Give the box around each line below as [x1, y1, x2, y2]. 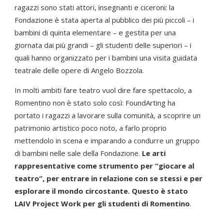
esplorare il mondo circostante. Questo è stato [15, 186, 188, 196]
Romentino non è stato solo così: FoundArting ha [15, 98, 175, 108]
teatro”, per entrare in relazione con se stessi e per [15, 173, 202, 184]
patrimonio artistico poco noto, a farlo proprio [15, 123, 167, 133]
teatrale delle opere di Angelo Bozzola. [15, 65, 144, 76]
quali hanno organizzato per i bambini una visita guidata [15, 53, 197, 63]
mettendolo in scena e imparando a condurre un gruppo [15, 136, 200, 146]
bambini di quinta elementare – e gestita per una [15, 28, 176, 38]
